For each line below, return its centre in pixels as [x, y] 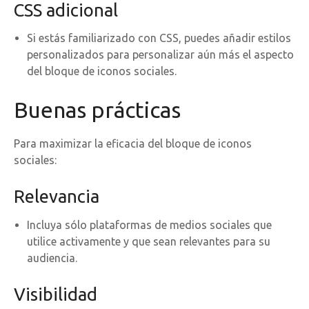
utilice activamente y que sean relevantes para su [149, 242]
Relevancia [57, 197]
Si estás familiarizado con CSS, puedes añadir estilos [159, 38]
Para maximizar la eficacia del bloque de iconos [133, 144]
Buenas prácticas [97, 110]
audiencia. [52, 258]
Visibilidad [56, 295]
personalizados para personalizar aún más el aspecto [161, 55]
